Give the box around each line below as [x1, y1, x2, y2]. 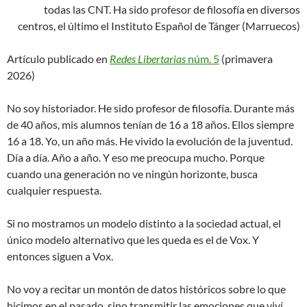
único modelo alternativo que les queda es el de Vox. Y [7, 233, 259, 247]
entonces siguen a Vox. [7, 249, 113, 263]
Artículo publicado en [7, 52, 110, 66]
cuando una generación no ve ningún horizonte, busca [7, 167, 258, 181]
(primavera [219, 52, 273, 66]
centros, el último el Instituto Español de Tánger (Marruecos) [18, 19, 300, 33]
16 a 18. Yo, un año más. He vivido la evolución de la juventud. [7, 134, 293, 148]
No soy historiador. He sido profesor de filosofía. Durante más [7, 101, 295, 115]
